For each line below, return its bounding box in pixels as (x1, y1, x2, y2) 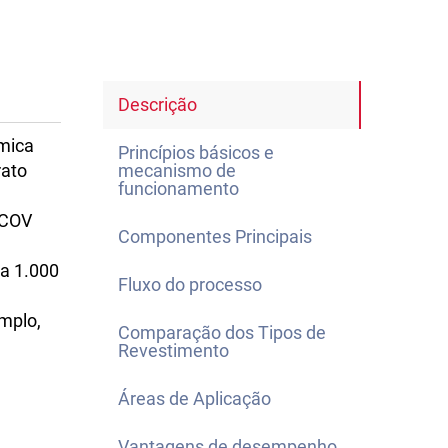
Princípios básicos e (118, 142, 274, 163)
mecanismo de (118, 160, 236, 181)
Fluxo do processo (118, 274, 262, 295)
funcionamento (118, 178, 239, 199)
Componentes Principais (118, 226, 312, 247)
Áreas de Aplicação (118, 388, 271, 409)
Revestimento (118, 340, 229, 361)
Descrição (118, 94, 197, 115)
